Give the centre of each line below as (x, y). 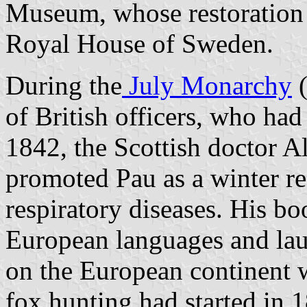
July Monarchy (207, 85)
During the (64, 85)
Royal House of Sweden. (139, 43)
